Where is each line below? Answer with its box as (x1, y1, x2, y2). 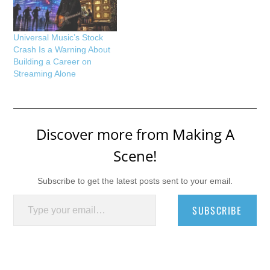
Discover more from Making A (36, 124, 234, 145)
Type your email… (13, 189, 43, 199)
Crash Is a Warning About (13, 45, 111, 55)
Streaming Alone (13, 69, 77, 79)
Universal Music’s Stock (13, 33, 104, 43)
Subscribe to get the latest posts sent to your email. (37, 176, 233, 186)
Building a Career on (13, 57, 92, 67)
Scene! (113, 146, 157, 166)
